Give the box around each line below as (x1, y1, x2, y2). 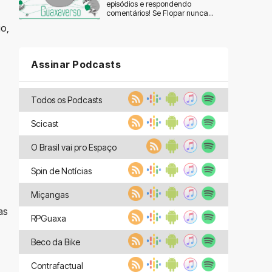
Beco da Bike (31, 237, 80, 247)
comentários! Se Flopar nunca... (106, 8, 214, 18)
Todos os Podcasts (31, 95, 102, 105)
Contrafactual (31, 260, 83, 271)
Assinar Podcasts (31, 58, 121, 70)
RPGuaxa (31, 213, 66, 223)
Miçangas (31, 189, 69, 200)
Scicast (31, 118, 58, 129)
